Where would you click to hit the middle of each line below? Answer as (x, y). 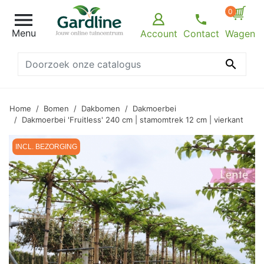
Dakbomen (101, 108)
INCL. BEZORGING (46, 147)
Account (159, 34)
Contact (201, 34)
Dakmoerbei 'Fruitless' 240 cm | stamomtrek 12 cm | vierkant (133, 120)
